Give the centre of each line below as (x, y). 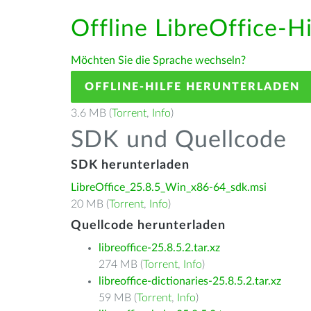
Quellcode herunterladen (148, 226)
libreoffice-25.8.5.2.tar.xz (159, 248)
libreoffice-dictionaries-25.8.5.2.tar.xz (190, 281)
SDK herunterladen (130, 165)
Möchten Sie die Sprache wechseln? (158, 60)
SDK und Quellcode (179, 140)
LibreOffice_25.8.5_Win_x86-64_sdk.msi (169, 187)
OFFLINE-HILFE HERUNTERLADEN (192, 87)
